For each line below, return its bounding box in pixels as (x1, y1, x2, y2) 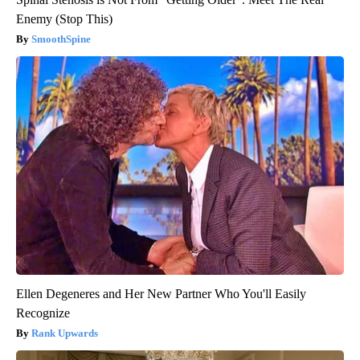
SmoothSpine (31, 32, 91, 45)
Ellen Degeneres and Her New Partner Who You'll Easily (16, 286, 306, 301)
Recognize (16, 305, 70, 320)
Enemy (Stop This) (16, 11, 112, 26)
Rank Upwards (31, 326, 98, 339)
